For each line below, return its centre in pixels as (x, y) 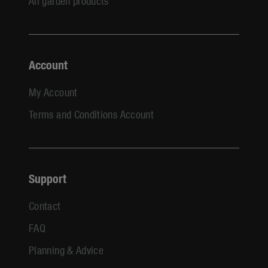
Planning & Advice (66, 249)
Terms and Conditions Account (92, 114)
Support (48, 178)
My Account (53, 92)
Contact (45, 205)
